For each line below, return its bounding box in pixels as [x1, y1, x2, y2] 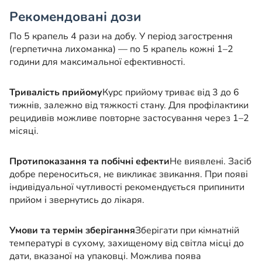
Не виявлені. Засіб [170, 154, 251, 168]
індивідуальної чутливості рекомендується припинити [9, 180, 244, 194]
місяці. [9, 124, 39, 137]
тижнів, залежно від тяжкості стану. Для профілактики [9, 98, 249, 112]
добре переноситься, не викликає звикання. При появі [9, 167, 248, 181]
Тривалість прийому [9, 85, 102, 99]
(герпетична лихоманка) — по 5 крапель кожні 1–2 [9, 42, 233, 56]
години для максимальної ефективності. [9, 55, 185, 68]
